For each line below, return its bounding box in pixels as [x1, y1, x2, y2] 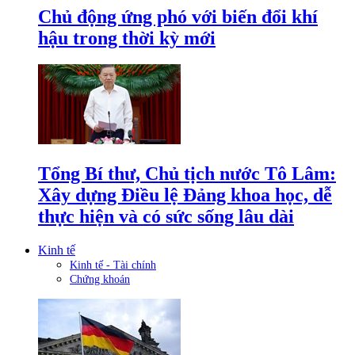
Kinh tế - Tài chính [70, 259, 156, 272]
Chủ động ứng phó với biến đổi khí [38, 6, 318, 27]
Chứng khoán [70, 273, 130, 286]
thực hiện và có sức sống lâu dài [38, 206, 294, 227]
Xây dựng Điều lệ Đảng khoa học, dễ [38, 185, 332, 206]
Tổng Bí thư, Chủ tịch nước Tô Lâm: [38, 163, 336, 185]
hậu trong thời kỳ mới [38, 27, 216, 48]
